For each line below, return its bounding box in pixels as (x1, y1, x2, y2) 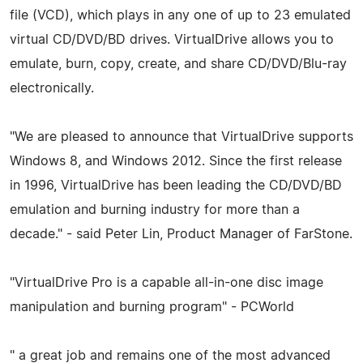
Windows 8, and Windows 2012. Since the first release (10, 154, 342, 168)
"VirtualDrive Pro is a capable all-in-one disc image (10, 275, 323, 289)
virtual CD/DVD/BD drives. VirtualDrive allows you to (10, 32, 334, 46)
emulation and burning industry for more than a (10, 203, 300, 216)
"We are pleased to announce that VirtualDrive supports (10, 130, 353, 143)
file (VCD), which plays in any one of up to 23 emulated (10, 8, 351, 22)
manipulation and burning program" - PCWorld (10, 300, 294, 314)
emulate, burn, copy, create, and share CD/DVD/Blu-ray (10, 57, 347, 70)
